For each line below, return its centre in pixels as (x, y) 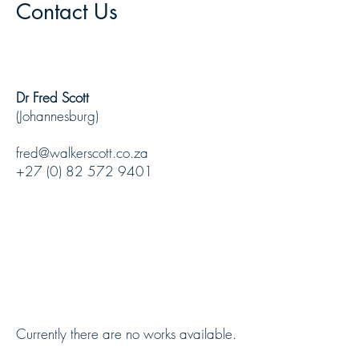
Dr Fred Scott (52, 97)
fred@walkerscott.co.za (82, 153)
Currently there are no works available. (126, 334)
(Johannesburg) (57, 116)
